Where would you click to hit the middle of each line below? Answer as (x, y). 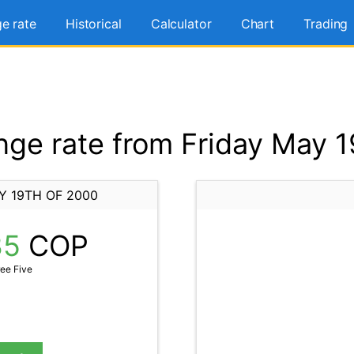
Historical (93, 24)
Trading (326, 24)
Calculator (181, 24)
